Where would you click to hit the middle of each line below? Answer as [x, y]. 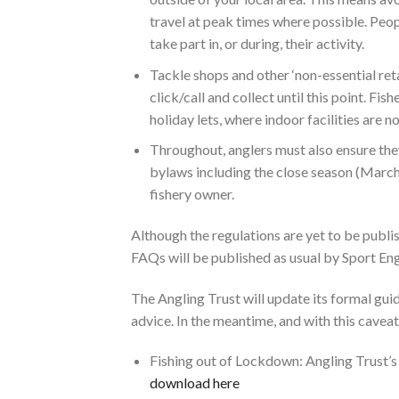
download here [194, 383]
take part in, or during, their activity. [256, 43]
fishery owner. [191, 194]
